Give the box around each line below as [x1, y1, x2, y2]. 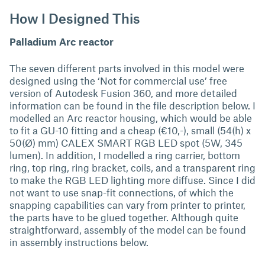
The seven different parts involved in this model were [9, 62, 244, 74]
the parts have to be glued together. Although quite [9, 211, 238, 223]
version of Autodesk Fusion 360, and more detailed [9, 87, 237, 99]
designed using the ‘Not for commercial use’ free [9, 75, 227, 86]
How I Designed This [9, 9, 140, 27]
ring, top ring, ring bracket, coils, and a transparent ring [9, 161, 256, 173]
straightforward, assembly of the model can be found [9, 224, 246, 235]
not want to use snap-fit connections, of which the [9, 186, 234, 198]
